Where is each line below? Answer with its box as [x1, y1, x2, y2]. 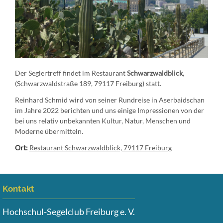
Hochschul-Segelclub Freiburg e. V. [2, 206, 135, 217]
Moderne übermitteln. [15, 126, 83, 135]
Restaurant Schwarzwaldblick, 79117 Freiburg [29, 143, 172, 152]
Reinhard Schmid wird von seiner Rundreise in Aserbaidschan [15, 95, 205, 104]
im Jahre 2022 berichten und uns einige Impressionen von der [15, 106, 204, 114]
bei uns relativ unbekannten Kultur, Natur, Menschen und [15, 116, 191, 125]
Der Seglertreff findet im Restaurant [15, 68, 127, 77]
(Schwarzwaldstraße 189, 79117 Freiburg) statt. [15, 79, 161, 88]
